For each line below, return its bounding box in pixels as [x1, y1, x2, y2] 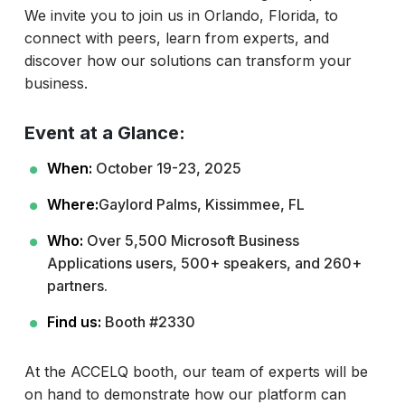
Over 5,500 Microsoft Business [82, 231, 299, 250]
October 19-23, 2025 [91, 158, 241, 177]
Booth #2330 [100, 312, 195, 331]
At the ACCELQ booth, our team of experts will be [24, 362, 368, 381]
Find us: [46, 312, 101, 331]
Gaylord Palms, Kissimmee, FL [98, 194, 305, 213]
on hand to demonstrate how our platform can [24, 384, 346, 403]
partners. [46, 276, 108, 295]
